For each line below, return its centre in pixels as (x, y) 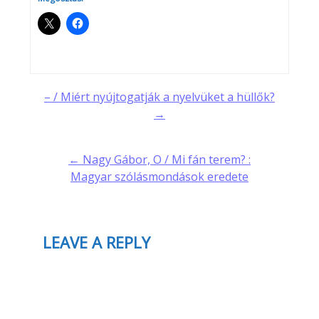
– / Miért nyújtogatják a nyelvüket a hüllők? (159, 97)
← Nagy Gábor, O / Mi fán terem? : (159, 160)
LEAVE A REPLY (96, 242)
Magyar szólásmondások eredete (159, 177)
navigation (91, 139)
